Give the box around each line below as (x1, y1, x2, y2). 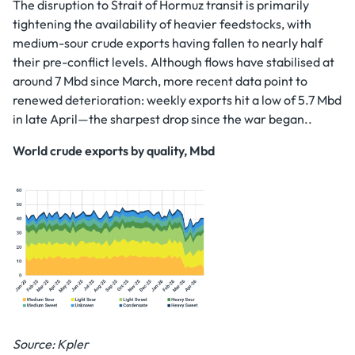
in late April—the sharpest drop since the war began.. (13, 111, 312, 127)
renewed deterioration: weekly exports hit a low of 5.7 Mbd (13, 92, 342, 108)
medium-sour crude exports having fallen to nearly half (13, 35, 323, 51)
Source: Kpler (13, 336, 89, 352)
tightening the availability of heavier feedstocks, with (13, 16, 311, 32)
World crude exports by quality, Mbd (13, 143, 215, 158)
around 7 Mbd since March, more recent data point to (13, 73, 307, 89)
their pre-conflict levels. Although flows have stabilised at (13, 54, 334, 70)
